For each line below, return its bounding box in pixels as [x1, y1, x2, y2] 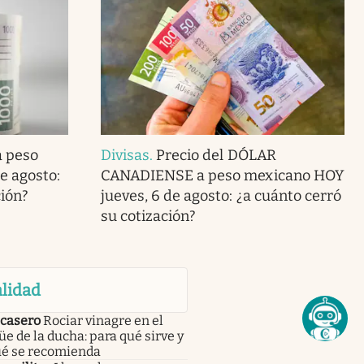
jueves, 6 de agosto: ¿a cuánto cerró [100, 186, 341, 205]
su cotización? [100, 206, 197, 225]
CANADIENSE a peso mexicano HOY [100, 166, 344, 184]
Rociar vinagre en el [42, 312, 163, 328]
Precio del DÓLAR [156, 145, 276, 164]
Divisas [100, 145, 150, 164]
